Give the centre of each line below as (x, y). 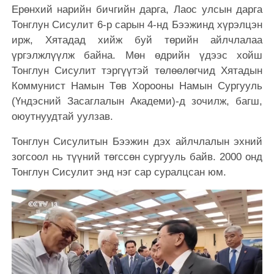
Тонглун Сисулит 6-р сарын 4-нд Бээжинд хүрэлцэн (137, 24)
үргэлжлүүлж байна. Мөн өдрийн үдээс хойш (137, 55)
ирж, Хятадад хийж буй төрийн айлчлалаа (137, 40)
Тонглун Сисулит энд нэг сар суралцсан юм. (119, 172)
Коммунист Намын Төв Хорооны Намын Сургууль (137, 86)
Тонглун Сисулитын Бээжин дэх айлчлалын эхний (137, 141)
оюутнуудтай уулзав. (62, 116)
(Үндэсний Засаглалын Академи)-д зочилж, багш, (137, 101)
